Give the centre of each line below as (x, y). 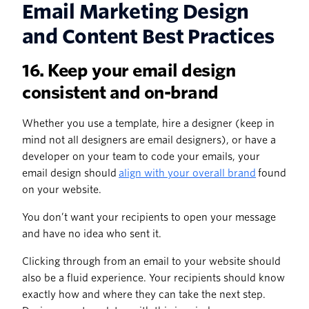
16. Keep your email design (129, 71)
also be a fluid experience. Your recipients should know (153, 278)
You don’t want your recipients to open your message (149, 218)
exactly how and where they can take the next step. (144, 295)
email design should (70, 173)
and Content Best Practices (148, 37)
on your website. (62, 190)
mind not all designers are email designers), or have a (149, 140)
